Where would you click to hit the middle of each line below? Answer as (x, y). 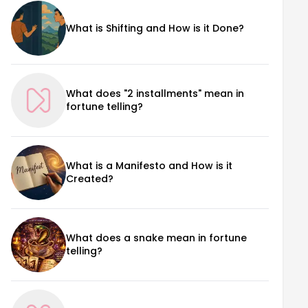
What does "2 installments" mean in (155, 93)
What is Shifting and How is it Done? (155, 28)
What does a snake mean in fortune (156, 238)
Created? (90, 179)
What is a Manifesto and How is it (149, 166)
